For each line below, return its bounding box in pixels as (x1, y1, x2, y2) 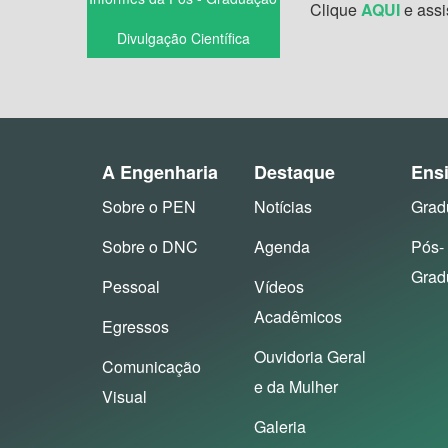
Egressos (102, 315, 169, 339)
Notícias (253, 195, 312, 219)
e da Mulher (253, 375, 338, 399)
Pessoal (102, 275, 160, 299)
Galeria (253, 415, 306, 439)
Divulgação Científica (116, 28, 250, 49)
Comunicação (102, 355, 201, 379)
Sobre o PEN (102, 195, 196, 219)
